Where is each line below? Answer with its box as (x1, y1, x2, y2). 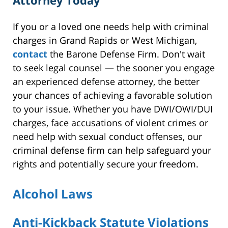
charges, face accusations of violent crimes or (13, 116, 208, 129)
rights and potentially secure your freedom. (13, 157, 201, 170)
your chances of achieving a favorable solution (13, 89, 212, 101)
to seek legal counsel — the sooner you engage (13, 61, 215, 74)
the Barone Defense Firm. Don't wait (47, 47, 205, 60)
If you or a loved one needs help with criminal (13, 20, 209, 33)
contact (13, 47, 47, 60)
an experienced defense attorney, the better (13, 75, 199, 88)
